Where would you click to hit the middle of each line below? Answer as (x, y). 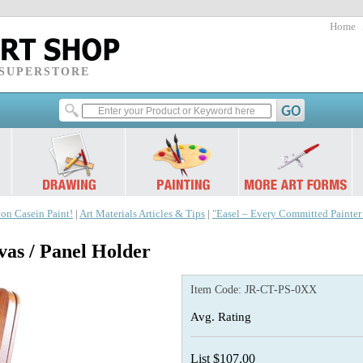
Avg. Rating (221, 316)
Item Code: (218, 290)
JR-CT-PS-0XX (281, 290)
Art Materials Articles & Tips (142, 214)
